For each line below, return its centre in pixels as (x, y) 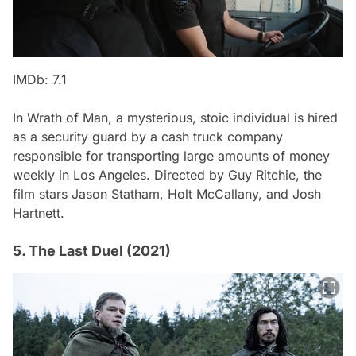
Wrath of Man (68, 117)
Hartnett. (39, 213)
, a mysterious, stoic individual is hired (223, 117)
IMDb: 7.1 (40, 79)
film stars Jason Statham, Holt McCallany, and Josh (167, 193)
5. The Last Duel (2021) (92, 250)
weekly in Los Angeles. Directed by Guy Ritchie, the (167, 174)
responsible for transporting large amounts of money (171, 155)
